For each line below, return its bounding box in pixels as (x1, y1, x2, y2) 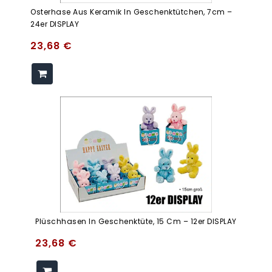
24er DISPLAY (30, 18, 79, 29)
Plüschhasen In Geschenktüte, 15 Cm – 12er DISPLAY (35, 216, 237, 227)
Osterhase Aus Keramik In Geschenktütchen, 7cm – (30, 6, 233, 17)
